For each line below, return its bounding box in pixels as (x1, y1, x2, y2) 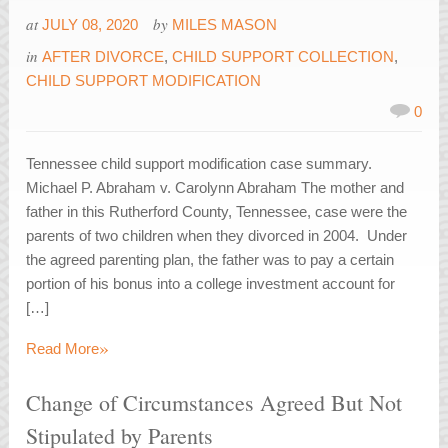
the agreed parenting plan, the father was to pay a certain (26, 251, 395, 269)
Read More (26, 340, 100, 358)
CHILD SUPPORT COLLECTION (172, 48, 395, 66)
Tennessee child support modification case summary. (26, 155, 373, 173)
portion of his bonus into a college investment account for (26, 275, 396, 293)
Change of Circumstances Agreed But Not (26, 388, 403, 418)
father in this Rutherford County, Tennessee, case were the (26, 203, 408, 221)
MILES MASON (172, 16, 278, 34)
